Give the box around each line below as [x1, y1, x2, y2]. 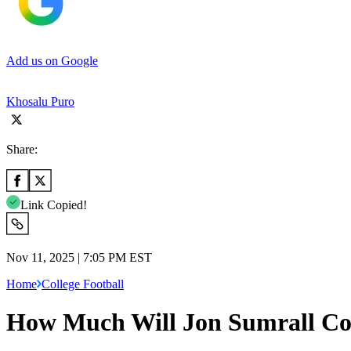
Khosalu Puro [6, 94, 74, 108]
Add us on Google [6, 53, 98, 67]
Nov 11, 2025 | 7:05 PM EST [6, 250, 152, 264]
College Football [42, 277, 124, 291]
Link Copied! [20, 197, 87, 212]
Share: [6, 142, 38, 156]
